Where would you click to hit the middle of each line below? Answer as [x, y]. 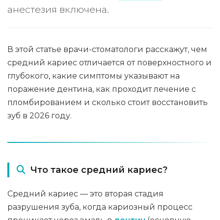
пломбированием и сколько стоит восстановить [108, 102]
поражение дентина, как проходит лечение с [102, 89]
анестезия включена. [58, 10]
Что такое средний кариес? [99, 170]
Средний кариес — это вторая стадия [85, 194]
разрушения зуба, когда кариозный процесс [100, 207]
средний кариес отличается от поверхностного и [110, 63]
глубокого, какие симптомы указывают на [94, 76]
